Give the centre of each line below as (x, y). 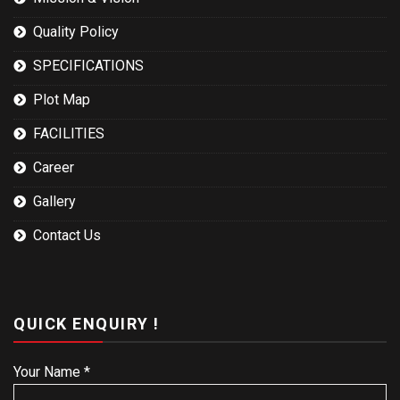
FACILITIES (69, 133)
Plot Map (62, 99)
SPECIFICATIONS (88, 65)
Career (54, 167)
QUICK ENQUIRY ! (87, 323)
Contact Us (67, 235)
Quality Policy (76, 31)
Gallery (54, 201)
